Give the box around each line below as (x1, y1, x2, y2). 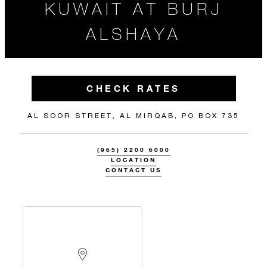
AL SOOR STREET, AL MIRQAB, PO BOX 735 (27, 111, 240, 120)
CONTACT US (105, 166, 162, 174)
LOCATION (111, 156, 156, 164)
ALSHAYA (86, 23, 181, 44)
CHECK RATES (86, 83, 181, 94)
